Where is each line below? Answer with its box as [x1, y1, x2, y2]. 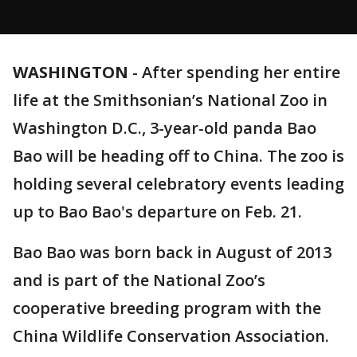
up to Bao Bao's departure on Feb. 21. [13, 201, 302, 222]
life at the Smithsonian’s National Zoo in [13, 89, 328, 111]
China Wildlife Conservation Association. [13, 325, 329, 347]
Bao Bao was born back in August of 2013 [13, 241, 331, 263]
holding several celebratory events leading [13, 173, 344, 194]
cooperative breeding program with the [13, 297, 321, 319]
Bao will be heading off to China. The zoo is [13, 145, 344, 167]
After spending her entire [142, 61, 340, 83]
